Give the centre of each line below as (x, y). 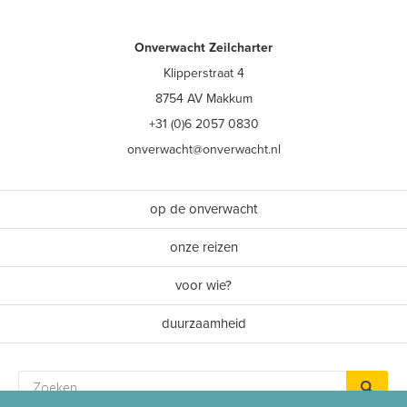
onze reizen (203, 247)
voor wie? (203, 285)
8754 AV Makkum (203, 99)
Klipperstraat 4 (203, 73)
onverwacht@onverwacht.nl (203, 149)
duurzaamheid (203, 323)
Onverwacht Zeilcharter (203, 48)
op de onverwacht (203, 209)
